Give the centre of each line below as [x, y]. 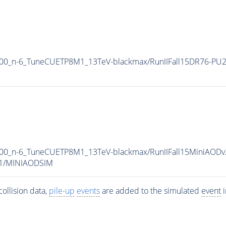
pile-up [62, 190]
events [88, 190]
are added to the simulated [150, 190]
